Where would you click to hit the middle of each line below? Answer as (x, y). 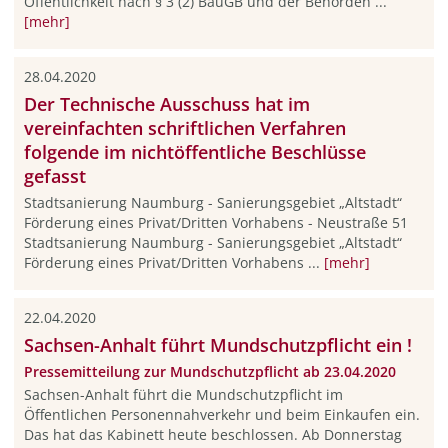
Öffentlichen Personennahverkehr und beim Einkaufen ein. (221, 414)
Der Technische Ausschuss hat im (166, 104)
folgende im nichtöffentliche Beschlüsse (194, 152)
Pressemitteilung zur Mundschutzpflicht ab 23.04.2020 (209, 372)
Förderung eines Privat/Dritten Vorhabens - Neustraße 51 (215, 222)
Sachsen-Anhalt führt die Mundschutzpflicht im (183, 394)
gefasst (54, 176)
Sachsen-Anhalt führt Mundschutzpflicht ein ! (217, 345)
